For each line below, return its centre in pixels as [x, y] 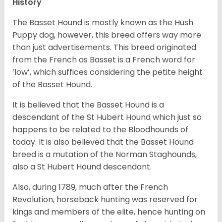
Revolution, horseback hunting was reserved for [105, 199]
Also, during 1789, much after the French [90, 187]
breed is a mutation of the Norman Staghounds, [105, 154]
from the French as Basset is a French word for [104, 59]
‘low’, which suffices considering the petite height [108, 72]
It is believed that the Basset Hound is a [88, 105]
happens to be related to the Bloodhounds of [100, 129]
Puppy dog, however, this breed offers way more [107, 35]
